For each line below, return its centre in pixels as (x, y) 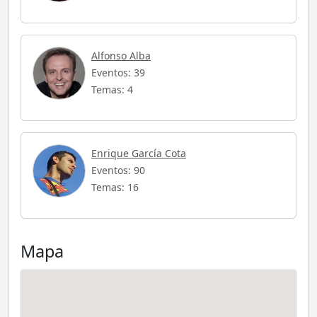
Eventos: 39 (118, 73)
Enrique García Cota (139, 154)
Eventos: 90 (118, 171)
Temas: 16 (115, 188)
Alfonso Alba (121, 56)
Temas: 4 (112, 90)
